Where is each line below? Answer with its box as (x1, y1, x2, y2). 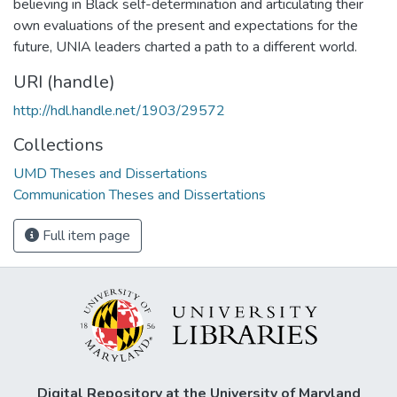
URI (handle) (13, 69, 115, 94)
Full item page (39, 225, 130, 245)
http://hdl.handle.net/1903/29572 (13, 100, 225, 121)
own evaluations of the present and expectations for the (13, 15, 358, 35)
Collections (13, 132, 104, 157)
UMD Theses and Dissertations (13, 163, 207, 183)
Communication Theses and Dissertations (13, 184, 266, 205)
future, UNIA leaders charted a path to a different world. (13, 36, 357, 57)
